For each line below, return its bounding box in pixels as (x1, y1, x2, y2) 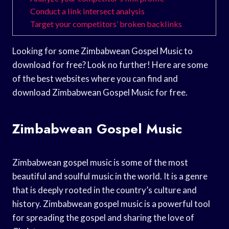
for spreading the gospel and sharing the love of (12, 212, 194, 223)
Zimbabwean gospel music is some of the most (12, 156, 188, 168)
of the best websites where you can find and (12, 73, 178, 84)
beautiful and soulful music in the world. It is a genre (12, 170, 208, 181)
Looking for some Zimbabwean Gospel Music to (12, 45, 193, 56)
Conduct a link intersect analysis (30, 6, 145, 16)
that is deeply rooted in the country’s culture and (12, 184, 197, 195)
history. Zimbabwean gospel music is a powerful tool (12, 198, 210, 209)
